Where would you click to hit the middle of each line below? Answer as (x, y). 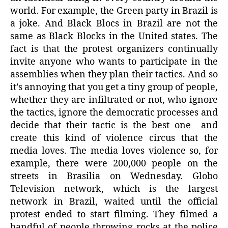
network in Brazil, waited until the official (114, 202)
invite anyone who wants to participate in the (114, 62)
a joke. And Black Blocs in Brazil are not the (114, 24)
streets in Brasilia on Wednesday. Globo (114, 177)
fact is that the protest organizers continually (114, 49)
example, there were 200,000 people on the (114, 164)
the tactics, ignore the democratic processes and (114, 113)
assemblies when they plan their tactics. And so (114, 75)
